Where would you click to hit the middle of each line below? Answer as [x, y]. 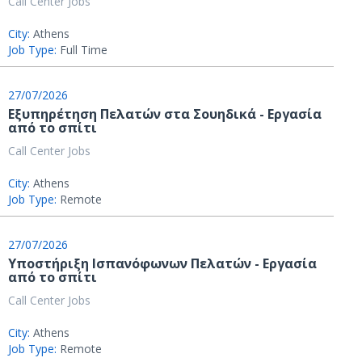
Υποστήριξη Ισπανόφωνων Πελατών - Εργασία [162, 263]
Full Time [84, 50]
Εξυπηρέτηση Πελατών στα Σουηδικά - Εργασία [165, 114]
